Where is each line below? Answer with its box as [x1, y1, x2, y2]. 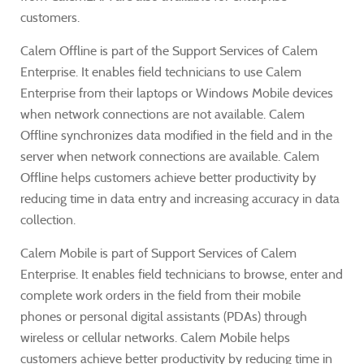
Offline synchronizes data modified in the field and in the [20, 128, 332, 143]
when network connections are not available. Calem [20, 106, 305, 122]
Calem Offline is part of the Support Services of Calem [20, 43, 318, 58]
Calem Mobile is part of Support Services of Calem [20, 245, 297, 261]
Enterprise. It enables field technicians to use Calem [20, 64, 301, 80]
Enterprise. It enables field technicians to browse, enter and [20, 266, 343, 282]
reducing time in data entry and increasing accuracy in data [20, 191, 340, 206]
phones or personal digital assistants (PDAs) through [20, 309, 307, 324]
